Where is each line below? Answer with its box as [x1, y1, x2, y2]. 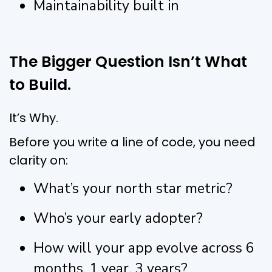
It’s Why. [9, 109, 58, 126]
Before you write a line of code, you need [9, 133, 256, 151]
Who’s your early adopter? [33, 208, 203, 228]
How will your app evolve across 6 [33, 238, 254, 257]
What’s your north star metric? [33, 178, 233, 198]
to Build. [9, 73, 71, 95]
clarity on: [9, 151, 68, 169]
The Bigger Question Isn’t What [9, 50, 247, 72]
